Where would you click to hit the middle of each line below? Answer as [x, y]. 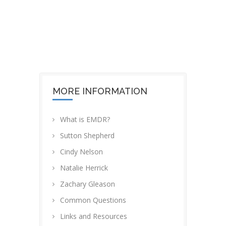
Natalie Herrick [84, 168]
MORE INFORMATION [100, 91]
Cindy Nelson [81, 152]
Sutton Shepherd [87, 136]
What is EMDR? [85, 120]
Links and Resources [94, 216]
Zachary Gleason [88, 184]
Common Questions [93, 200]
